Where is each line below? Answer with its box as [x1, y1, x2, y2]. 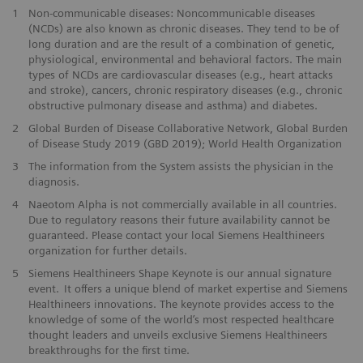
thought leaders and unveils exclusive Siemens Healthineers [28, 327, 327, 341]
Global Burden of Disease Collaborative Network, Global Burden [28, 121, 348, 135]
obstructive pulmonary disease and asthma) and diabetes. [28, 98, 318, 112]
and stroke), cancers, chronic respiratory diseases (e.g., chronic [28, 83, 342, 96]
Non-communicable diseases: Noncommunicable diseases [28, 6, 315, 19]
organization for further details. [28, 243, 187, 257]
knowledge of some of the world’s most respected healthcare [28, 312, 334, 326]
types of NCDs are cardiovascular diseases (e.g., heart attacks [28, 67, 333, 81]
